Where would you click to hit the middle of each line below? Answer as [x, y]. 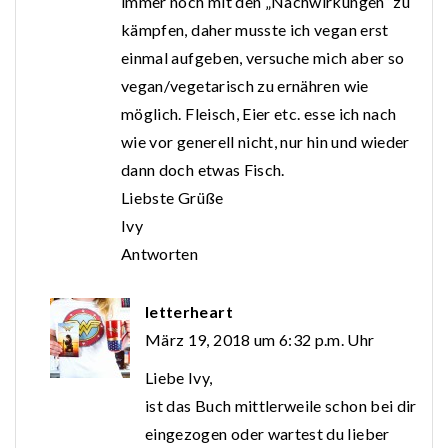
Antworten [160, 254]
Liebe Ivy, [179, 378]
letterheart [189, 312]
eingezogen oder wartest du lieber [267, 434]
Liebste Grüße [172, 198]
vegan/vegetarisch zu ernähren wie [245, 86]
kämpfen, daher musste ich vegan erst [255, 30]
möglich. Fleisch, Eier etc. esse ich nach [259, 114]
